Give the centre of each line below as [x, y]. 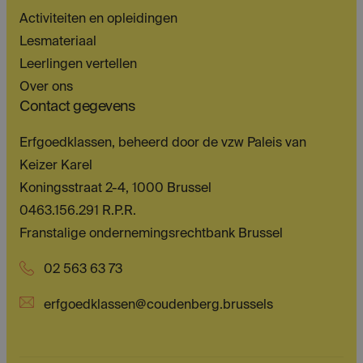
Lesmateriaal [58, 42]
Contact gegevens [77, 107]
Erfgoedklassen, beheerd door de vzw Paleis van [163, 143]
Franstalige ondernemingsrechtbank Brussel [151, 234]
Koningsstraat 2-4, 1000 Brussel [115, 188]
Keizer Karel [56, 166]
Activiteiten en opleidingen [98, 19]
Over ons [46, 87]
